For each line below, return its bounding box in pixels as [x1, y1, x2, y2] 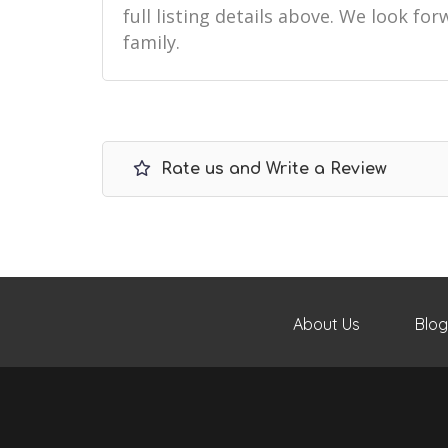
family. [123, 30, 180, 54]
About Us [293, 314, 360, 334]
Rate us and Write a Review [156, 160, 387, 178]
